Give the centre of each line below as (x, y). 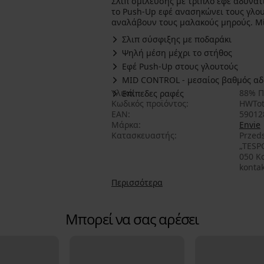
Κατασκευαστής (143, 136)
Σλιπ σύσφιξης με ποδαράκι (177, 39)
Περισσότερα (137, 183)
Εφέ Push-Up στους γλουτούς (180, 67)
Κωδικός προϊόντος (149, 104)
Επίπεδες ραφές (153, 94)
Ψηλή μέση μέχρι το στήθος (177, 53)
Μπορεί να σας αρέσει (132, 219)
